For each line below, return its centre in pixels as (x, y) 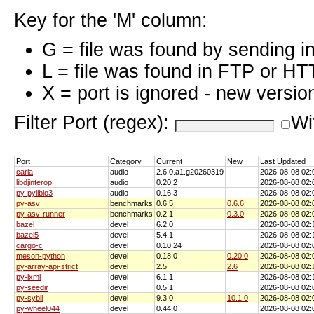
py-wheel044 (38, 308)
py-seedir (32, 287)
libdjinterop (34, 182)
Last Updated (283, 161)
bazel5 (27, 234)
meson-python (41, 255)
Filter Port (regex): (94, 122)
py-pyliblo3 (34, 192)
